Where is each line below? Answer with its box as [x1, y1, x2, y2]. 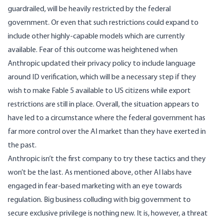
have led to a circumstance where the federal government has [8, 114, 205, 123]
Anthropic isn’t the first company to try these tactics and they [8, 155, 206, 163]
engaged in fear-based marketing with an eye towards [8, 182, 182, 191]
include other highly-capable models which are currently [8, 33, 185, 41]
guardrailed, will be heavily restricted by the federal [8, 5, 171, 14]
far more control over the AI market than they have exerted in [8, 128, 206, 136]
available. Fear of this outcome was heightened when [8, 46, 178, 54]
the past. [8, 142, 36, 150]
